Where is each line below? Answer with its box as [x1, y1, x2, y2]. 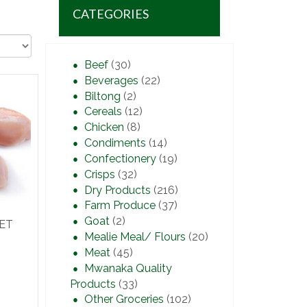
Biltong [84, 89, 121, 103]
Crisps [84, 167, 115, 181]
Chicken [84, 121, 124, 134]
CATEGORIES [73, 5, 149, 21]
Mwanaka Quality [84, 261, 172, 275]
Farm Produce [84, 199, 156, 212]
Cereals [84, 105, 122, 119]
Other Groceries [84, 292, 164, 306]
